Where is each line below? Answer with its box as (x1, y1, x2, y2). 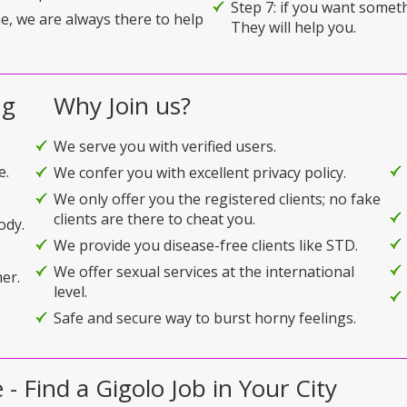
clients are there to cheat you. (54, 208, 255, 229)
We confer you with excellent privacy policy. (54, 162, 346, 183)
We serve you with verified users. (54, 135, 276, 156)
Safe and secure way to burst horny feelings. (54, 307, 356, 328)
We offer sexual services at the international (54, 261, 354, 282)
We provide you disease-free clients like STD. (54, 234, 358, 255)
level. (54, 281, 87, 302)
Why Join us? (54, 88, 191, 122)
